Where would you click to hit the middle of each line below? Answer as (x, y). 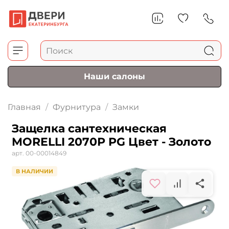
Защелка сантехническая (89, 129)
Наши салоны (114, 77)
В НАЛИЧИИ (35, 171)
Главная (24, 107)
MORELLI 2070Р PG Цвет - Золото (111, 142)
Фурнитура (77, 107)
